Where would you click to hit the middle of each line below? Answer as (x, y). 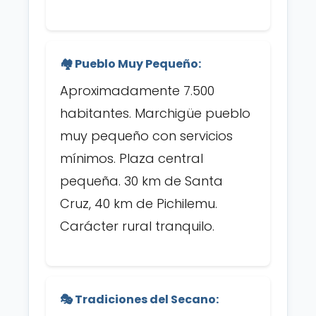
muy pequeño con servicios (146, 136)
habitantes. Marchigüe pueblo (155, 113)
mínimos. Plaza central (132, 158)
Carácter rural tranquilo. (137, 226)
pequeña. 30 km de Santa (141, 181)
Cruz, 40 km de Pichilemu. (139, 203)
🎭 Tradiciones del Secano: (139, 299)
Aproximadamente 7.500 (137, 91)
